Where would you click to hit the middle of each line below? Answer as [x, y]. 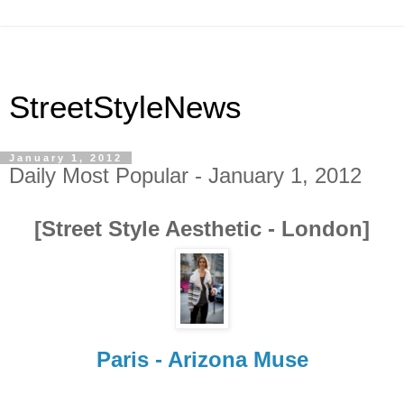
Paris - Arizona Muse [202, 359]
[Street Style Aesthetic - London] [202, 228]
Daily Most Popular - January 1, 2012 [185, 175]
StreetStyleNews [125, 107]
